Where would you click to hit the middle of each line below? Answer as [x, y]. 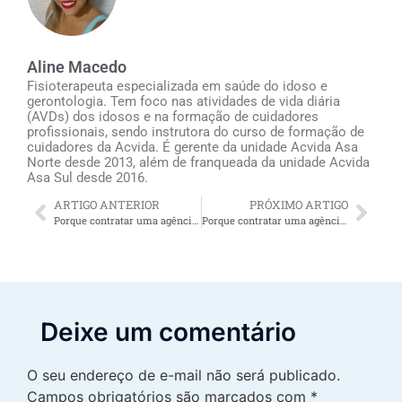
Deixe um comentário [168, 332]
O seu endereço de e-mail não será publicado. [184, 376]
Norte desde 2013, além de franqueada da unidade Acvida [198, 163]
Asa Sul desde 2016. [87, 178]
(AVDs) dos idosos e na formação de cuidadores [173, 117]
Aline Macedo [77, 67]
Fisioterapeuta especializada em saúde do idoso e [177, 87]
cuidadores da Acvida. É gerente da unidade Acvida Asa [192, 148]
